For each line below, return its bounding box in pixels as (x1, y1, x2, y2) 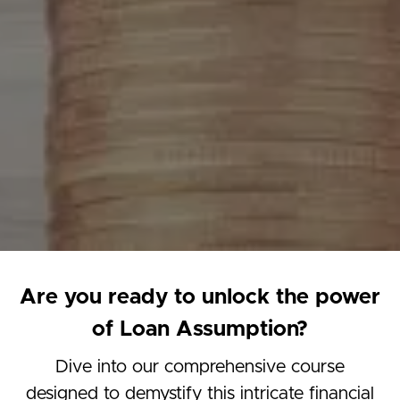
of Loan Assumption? (92, 318, 308, 340)
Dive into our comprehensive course (55, 357, 345, 376)
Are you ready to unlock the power (20, 286, 380, 308)
